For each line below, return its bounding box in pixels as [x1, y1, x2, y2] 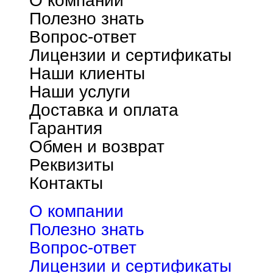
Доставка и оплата [29, 100, 179, 119]
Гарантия [29, 118, 102, 138]
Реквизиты [29, 155, 114, 174]
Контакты [29, 173, 103, 193]
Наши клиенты [29, 63, 145, 83]
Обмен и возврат [29, 136, 165, 156]
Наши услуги [29, 82, 130, 101]
